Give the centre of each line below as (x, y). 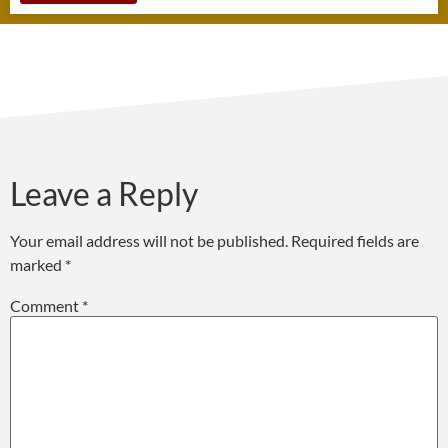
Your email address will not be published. (149, 241)
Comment (46, 305)
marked (37, 265)
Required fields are (355, 241)
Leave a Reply (104, 194)
